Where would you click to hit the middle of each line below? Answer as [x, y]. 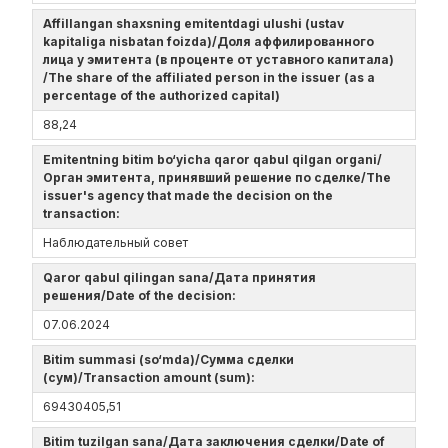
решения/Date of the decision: [142, 295]
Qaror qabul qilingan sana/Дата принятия [179, 277]
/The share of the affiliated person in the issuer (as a [209, 77]
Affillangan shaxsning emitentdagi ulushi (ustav [193, 23]
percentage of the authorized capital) [164, 95]
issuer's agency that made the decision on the [188, 195]
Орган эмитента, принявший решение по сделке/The [217, 177]
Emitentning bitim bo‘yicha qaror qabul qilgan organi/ [212, 159]
